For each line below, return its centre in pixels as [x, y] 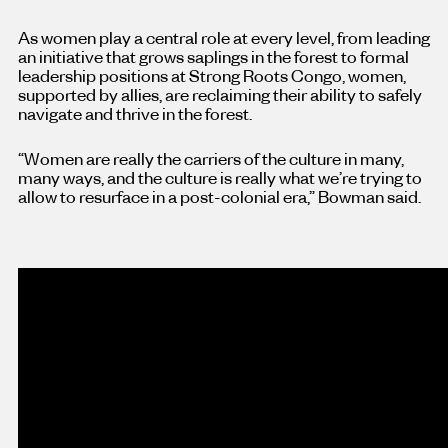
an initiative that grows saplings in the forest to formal [213, 56]
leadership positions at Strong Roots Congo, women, [211, 75]
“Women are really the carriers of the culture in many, [210, 158]
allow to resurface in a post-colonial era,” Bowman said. [219, 196]
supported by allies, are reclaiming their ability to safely [219, 94]
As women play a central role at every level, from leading [223, 37]
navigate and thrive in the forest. [136, 113]
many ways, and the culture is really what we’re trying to [219, 177]
